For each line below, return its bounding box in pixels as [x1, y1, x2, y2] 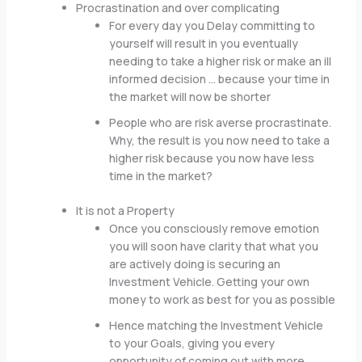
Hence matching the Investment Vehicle [108, 318, 323, 334]
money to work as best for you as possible [108, 292, 335, 308]
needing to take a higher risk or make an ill [108, 53, 331, 69]
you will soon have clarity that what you [108, 238, 318, 255]
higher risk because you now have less [108, 150, 314, 166]
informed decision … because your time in [108, 71, 330, 87]
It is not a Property [75, 203, 175, 219]
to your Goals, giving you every [108, 335, 275, 351]
